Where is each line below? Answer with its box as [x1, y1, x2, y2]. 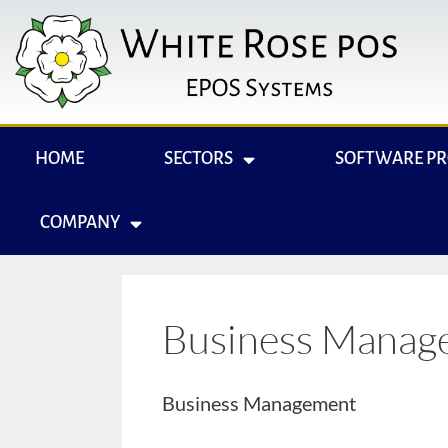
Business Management [162, 391, 356, 416]
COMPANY [40, 213, 120, 233]
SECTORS [164, 149, 233, 169]
